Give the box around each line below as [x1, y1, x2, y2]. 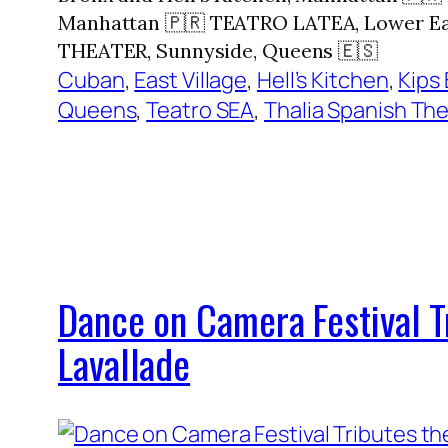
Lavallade [58, 333, 191, 393]
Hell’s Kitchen [256, 64, 389, 95]
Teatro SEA [146, 94, 255, 125]
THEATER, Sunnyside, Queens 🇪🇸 [58, 37, 379, 63]
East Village [134, 64, 248, 95]
